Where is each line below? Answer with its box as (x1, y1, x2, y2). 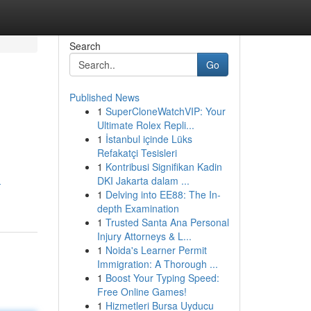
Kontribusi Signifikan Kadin (105, 160, 222, 174)
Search (69, 39, 101, 53)
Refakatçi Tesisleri (96, 146, 177, 160)
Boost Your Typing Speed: (105, 271, 219, 285)
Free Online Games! (96, 285, 187, 299)
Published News (69, 90, 140, 104)
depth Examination (96, 201, 179, 215)
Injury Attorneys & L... (96, 229, 192, 243)
